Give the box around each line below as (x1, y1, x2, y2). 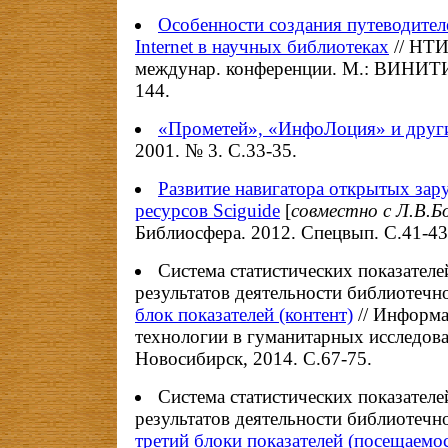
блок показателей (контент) (135, 304, 353, 325)
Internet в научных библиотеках (135, 36, 389, 57)
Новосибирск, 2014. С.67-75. (135, 348, 372, 369)
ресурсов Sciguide (135, 200, 280, 221)
